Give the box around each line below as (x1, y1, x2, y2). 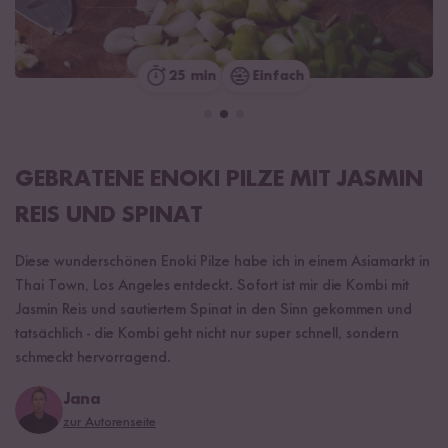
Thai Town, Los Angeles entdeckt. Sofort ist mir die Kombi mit (15, 277, 409, 294)
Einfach (252, 68, 304, 83)
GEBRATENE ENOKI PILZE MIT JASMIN (15, 167, 423, 192)
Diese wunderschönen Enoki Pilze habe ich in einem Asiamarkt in (15, 253, 430, 270)
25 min (168, 68, 216, 83)
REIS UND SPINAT (15, 203, 203, 228)
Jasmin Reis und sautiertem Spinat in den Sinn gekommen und (15, 301, 412, 318)
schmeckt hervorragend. (15, 349, 171, 366)
